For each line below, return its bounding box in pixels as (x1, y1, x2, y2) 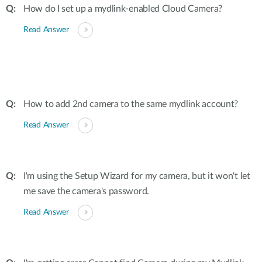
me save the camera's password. (23, 187, 149, 196)
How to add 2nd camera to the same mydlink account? (23, 99, 238, 109)
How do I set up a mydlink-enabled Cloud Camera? (23, 4, 222, 13)
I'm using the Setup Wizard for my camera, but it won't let (23, 171, 250, 181)
